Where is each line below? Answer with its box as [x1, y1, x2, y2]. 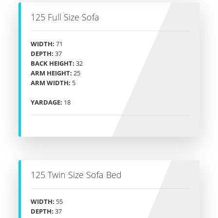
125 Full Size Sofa [31, 11, 99, 23]
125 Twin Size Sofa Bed [31, 169, 122, 181]
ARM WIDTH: [31, 78, 71, 88]
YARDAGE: [31, 98, 62, 107]
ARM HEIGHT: [31, 69, 72, 78]
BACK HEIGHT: [31, 59, 74, 68]
